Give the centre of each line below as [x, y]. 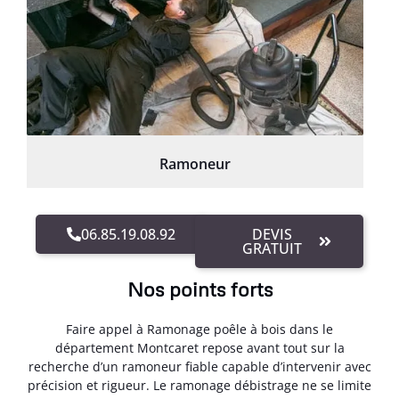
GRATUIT [273, 248]
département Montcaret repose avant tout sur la [199, 347]
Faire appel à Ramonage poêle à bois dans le [199, 329]
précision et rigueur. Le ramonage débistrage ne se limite [199, 385]
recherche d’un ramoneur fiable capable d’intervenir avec [199, 366]
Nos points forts [199, 289]
